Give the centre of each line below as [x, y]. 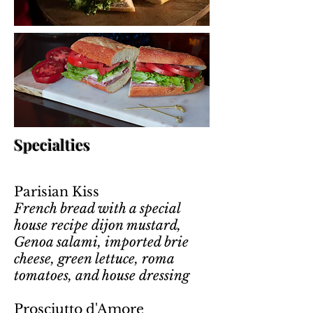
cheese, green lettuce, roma [94, 259]
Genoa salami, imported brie [101, 242]
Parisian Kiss [57, 192]
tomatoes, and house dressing [102, 276]
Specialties [52, 145]
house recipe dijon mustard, [97, 225]
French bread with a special [97, 209]
